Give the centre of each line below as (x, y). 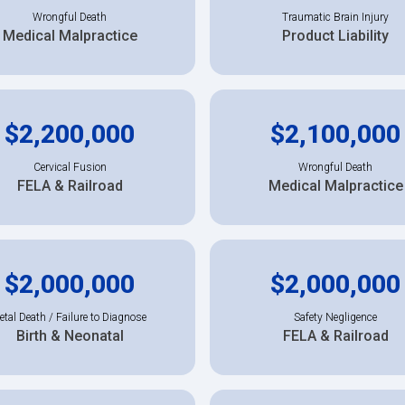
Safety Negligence (335, 317)
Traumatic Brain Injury (335, 17)
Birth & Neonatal (70, 335)
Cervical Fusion (70, 167)
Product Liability (335, 35)
